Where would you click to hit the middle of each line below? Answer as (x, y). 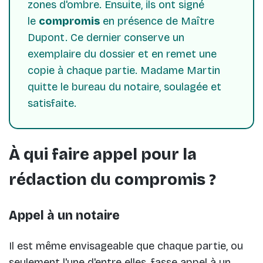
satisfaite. (52, 103)
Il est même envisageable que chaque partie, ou (126, 246)
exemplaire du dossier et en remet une (122, 54)
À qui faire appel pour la (103, 155)
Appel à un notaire (64, 215)
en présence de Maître (157, 21)
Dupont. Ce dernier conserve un (106, 37)
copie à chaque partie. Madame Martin (124, 70)
